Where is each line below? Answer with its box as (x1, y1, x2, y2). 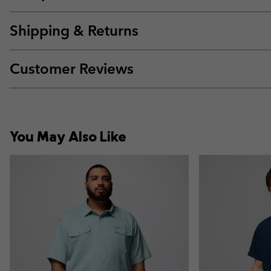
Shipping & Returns (10, 22, 139, 40)
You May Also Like (10, 127, 126, 146)
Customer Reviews (10, 60, 134, 78)
